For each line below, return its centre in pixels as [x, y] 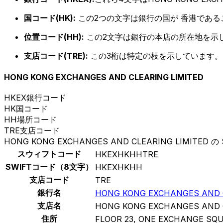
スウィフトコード [49, 154]
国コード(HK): [50, 18]
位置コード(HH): [54, 37]
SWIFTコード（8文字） [49, 167]
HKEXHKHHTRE [127, 155]
